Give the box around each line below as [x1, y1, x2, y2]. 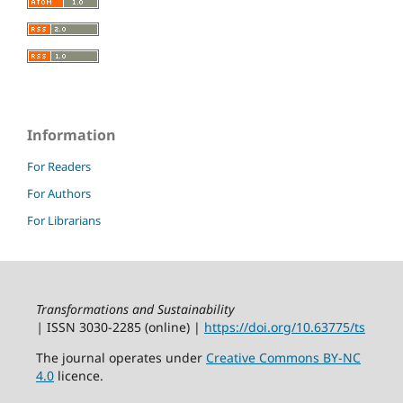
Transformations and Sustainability [35, 300, 235, 318]
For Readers [27, 157, 91, 175]
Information [27, 124, 116, 145]
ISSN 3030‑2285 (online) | [46, 318, 204, 336]
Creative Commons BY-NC [205, 348, 361, 366]
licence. [53, 366, 107, 384]
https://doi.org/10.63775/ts [203, 318, 365, 336]
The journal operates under [35, 348, 206, 366]
